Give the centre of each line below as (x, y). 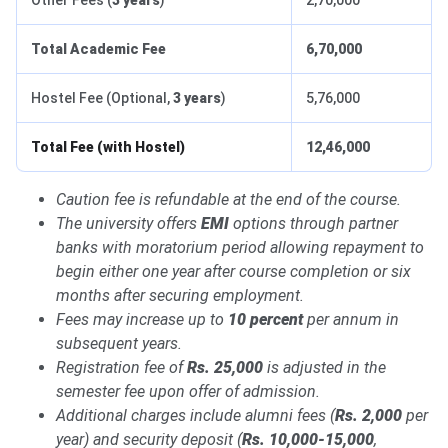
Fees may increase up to (142, 320)
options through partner (313, 224)
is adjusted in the (324, 368)
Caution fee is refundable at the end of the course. (228, 200)
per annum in (351, 320)
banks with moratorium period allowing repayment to (240, 248)
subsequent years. (119, 344)
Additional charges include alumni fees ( (195, 416)
